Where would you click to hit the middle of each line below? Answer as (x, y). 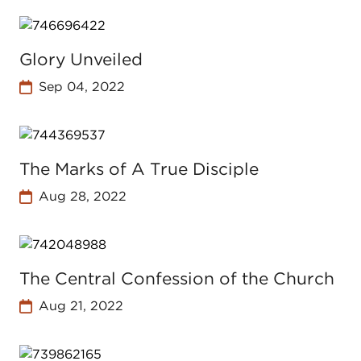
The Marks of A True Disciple (139, 169)
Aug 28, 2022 (82, 196)
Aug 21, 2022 (81, 306)
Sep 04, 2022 (81, 87)
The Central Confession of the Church (177, 278)
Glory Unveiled (81, 59)
